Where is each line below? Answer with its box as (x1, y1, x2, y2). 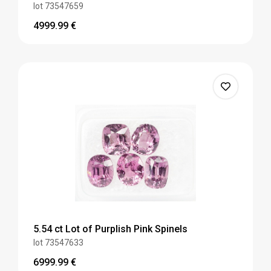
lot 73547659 (33, 1, 83, 11)
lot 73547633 (33, 238, 83, 248)
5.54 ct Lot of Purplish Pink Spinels (33, 223, 188, 235)
